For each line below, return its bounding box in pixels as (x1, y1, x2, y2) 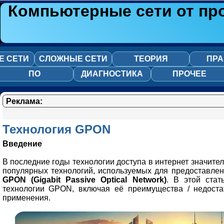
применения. (2, 193, 50, 202)
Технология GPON (2, 122, 110, 136)
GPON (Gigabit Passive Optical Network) (2, 175, 166, 184)
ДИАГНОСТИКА (81, 69, 143, 78)
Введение (2, 139, 42, 148)
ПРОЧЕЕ (172, 69, 206, 78)
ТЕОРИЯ (133, 54, 168, 63)
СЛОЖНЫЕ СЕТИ (39, 54, 107, 63)
